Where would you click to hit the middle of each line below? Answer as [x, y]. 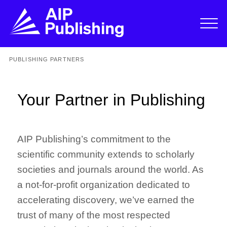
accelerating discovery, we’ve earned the [106, 200]
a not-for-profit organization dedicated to [104, 184]
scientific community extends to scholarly [106, 154]
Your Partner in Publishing [111, 100]
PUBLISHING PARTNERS [47, 59]
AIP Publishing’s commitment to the [94, 139]
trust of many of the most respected [94, 215]
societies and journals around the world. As [111, 169]
